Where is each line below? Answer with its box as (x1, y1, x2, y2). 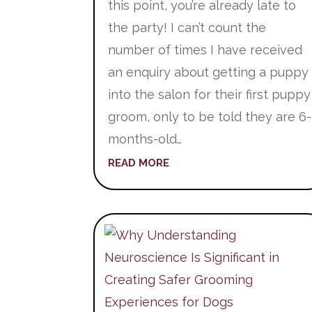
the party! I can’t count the (108, 20, 267, 36)
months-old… (108, 132, 182, 147)
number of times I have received (108, 42, 303, 58)
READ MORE (108, 157, 170, 170)
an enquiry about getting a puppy (108, 65, 309, 80)
